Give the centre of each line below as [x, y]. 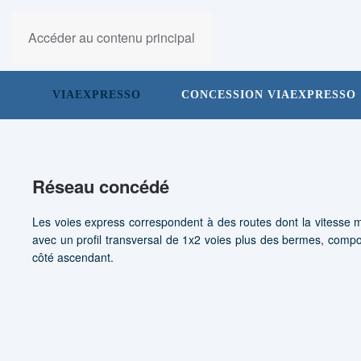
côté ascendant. [73, 257]
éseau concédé [107, 186]
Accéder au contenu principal [112, 37]
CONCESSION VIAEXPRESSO [269, 95]
